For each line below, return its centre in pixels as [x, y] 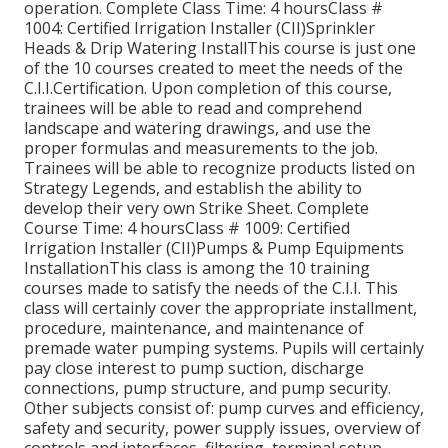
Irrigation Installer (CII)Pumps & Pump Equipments [214, 247]
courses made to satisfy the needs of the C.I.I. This [211, 287]
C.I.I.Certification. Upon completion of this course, [208, 87]
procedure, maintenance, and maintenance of [194, 327]
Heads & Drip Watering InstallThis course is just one [220, 47]
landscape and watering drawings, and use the [197, 127]
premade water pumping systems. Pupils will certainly [224, 347]
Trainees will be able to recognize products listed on [219, 167]
